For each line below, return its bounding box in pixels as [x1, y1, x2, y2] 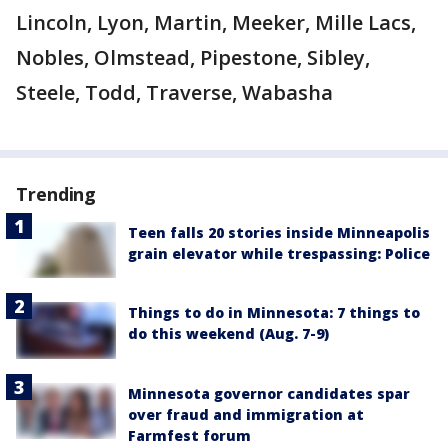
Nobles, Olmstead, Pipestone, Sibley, [16, 44, 370, 71]
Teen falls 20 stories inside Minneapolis [128, 223, 430, 242]
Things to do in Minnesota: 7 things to [128, 303, 420, 323]
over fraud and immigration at [128, 404, 364, 424]
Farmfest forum [128, 425, 251, 445]
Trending [16, 182, 97, 206]
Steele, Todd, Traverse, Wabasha [16, 79, 333, 106]
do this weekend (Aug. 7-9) [128, 324, 329, 344]
